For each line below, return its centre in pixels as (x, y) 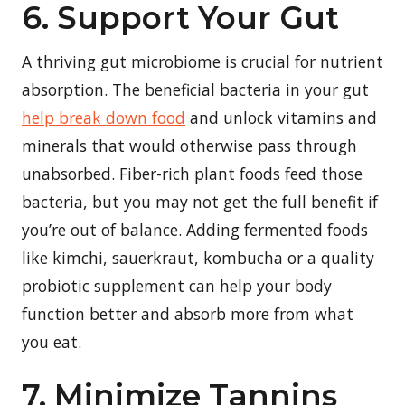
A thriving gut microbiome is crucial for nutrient (202, 61)
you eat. (52, 341)
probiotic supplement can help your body (177, 285)
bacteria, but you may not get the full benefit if (200, 201)
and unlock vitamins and (281, 117)
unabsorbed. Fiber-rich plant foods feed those (192, 173)
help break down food (104, 117)
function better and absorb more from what (188, 313)
